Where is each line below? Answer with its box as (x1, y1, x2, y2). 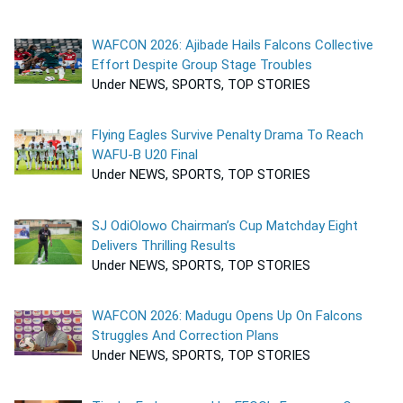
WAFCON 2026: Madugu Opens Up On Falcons (92, 308, 363, 325)
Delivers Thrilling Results (92, 237, 237, 254)
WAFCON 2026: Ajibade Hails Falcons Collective (92, 36, 374, 53)
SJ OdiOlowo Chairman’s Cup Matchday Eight (92, 217, 359, 234)
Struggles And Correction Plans (92, 327, 280, 345)
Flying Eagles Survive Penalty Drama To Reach (92, 127, 364, 144)
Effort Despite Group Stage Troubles (92, 56, 313, 73)
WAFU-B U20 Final (92, 147, 199, 164)
